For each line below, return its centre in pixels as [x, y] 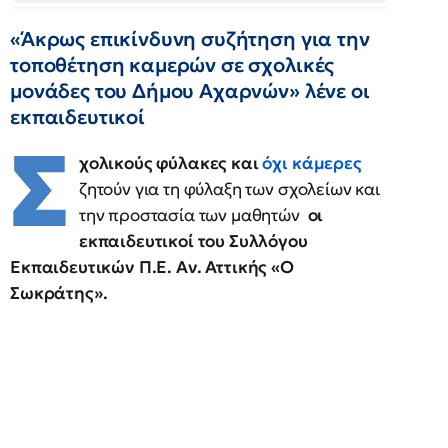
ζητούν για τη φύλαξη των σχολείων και [229, 189]
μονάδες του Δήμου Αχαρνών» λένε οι [190, 91]
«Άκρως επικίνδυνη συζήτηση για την [190, 39]
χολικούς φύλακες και [170, 163]
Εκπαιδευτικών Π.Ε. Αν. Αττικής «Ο [152, 267]
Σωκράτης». [59, 293]
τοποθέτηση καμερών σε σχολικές [172, 65]
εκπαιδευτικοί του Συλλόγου [193, 241]
